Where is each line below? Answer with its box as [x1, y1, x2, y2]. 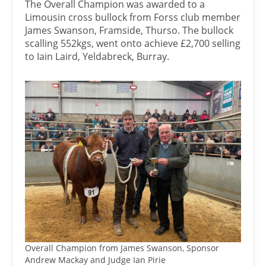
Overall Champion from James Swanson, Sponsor [25, 242, 220, 254]
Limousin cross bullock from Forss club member [25, 10, 241, 24]
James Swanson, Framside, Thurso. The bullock [25, 23, 234, 37]
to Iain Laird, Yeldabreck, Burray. [25, 49, 170, 63]
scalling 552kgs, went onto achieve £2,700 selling [25, 36, 241, 50]
